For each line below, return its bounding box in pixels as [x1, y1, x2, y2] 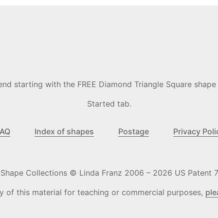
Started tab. [87, 99, 131, 109]
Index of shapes [35, 127, 94, 137]
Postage [118, 127, 149, 137]
